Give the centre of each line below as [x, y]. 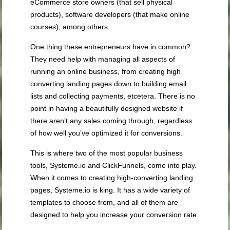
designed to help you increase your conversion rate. [115, 215]
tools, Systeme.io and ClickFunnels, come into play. [114, 166]
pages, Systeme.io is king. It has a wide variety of [110, 190]
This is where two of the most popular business [107, 153]
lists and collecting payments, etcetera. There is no [113, 96]
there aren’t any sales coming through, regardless [111, 121]
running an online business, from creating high [106, 72]
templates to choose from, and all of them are [104, 203]
